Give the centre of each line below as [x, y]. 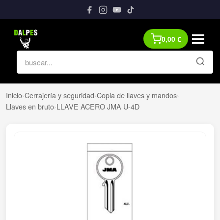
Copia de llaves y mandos [137, 95]
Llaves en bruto [30, 107]
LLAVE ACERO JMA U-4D [98, 107]
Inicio [14, 95]
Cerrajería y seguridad [59, 95]
